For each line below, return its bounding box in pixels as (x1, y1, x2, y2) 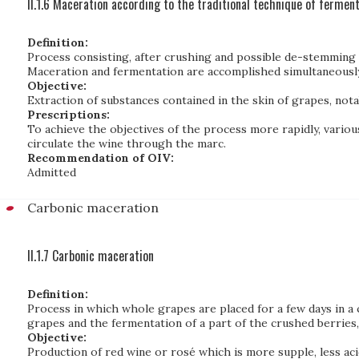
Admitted (27, 165, 76, 179)
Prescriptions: (27, 107, 110, 122)
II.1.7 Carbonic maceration (27, 246, 154, 265)
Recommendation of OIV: (27, 151, 174, 165)
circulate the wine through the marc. (27, 136, 226, 151)
